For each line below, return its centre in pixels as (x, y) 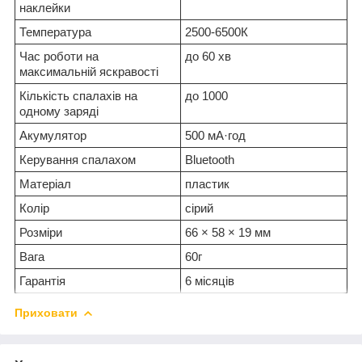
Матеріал (45, 183)
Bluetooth (210, 159)
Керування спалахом (78, 159)
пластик (207, 183)
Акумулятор (53, 135)
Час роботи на (59, 56)
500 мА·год (215, 135)
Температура (55, 32)
